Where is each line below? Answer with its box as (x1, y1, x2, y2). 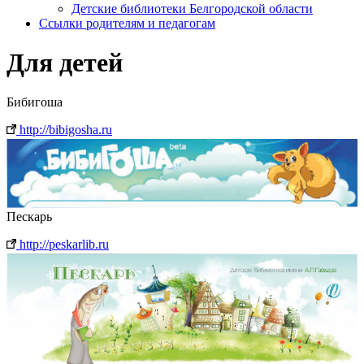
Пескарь (6, 209, 52, 223)
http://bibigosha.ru (16, 123, 112, 137)
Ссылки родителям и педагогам (39, 15, 215, 30)
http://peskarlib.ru (16, 236, 109, 251)
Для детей (6, 47, 123, 77)
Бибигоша (6, 95, 63, 110)
